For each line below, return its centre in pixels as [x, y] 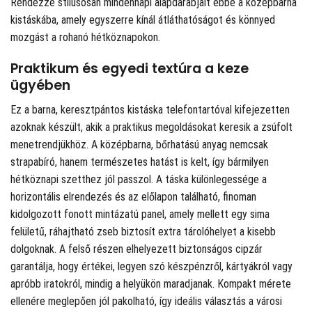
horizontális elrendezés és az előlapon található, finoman [133, 196]
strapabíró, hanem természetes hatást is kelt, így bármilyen [140, 162]
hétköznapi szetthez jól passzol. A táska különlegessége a [139, 179]
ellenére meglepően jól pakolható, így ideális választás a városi [146, 301]
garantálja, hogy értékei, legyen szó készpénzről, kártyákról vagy [151, 266]
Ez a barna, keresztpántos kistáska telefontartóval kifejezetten [150, 109]
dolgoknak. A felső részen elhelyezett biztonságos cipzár [136, 249]
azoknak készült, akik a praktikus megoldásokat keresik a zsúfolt [151, 127]
